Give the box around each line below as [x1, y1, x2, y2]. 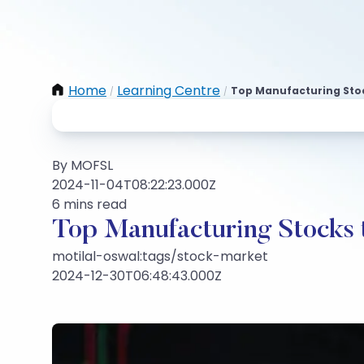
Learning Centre [117, 81, 220, 100]
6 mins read [52, 195, 127, 214]
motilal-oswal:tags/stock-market [52, 247, 268, 266]
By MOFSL [52, 156, 113, 175]
